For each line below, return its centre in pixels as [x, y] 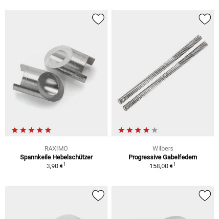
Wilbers [163, 149]
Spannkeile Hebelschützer [56, 157]
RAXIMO [56, 149]
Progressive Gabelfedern [163, 157]
